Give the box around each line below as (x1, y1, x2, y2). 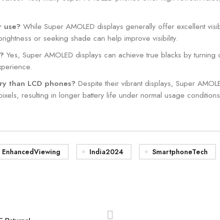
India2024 (89, 146, 123, 157)
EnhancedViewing (2, 146, 60, 157)
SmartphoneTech (152, 146, 208, 157)
